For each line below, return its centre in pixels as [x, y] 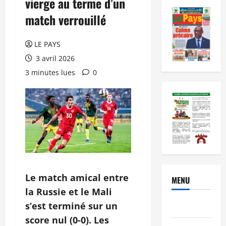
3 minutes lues [50, 72]
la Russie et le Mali [69, 191]
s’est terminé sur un [71, 206]
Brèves [183, 206]
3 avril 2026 [54, 58]
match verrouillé [66, 19]
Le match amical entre [77, 177]
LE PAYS [47, 44]
